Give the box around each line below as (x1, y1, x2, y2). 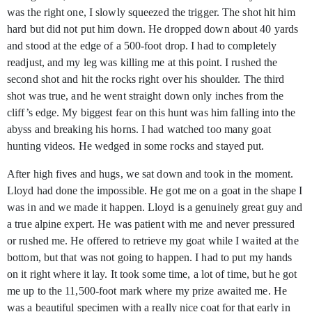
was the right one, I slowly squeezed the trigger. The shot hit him (7, 6, 295, 19)
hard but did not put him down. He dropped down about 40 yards (7, 23, 299, 36)
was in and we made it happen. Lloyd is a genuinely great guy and (7, 201, 303, 214)
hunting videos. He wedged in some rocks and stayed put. (7, 140, 265, 153)
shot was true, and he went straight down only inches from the (7, 90, 284, 102)
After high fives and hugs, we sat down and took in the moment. (7, 168, 294, 180)
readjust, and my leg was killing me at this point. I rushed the (7, 56, 278, 69)
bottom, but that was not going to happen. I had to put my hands (7, 251, 292, 264)
